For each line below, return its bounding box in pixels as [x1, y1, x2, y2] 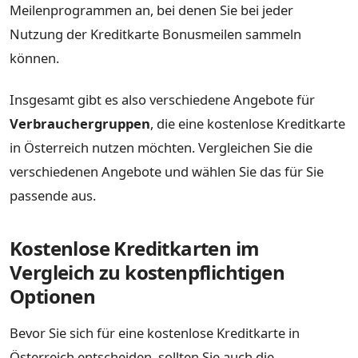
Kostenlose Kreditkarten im [10, 234, 260, 261]
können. [10, 49, 59, 68]
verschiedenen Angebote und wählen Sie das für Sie [10, 161, 324, 181]
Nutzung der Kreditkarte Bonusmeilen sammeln [10, 25, 301, 44]
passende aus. [10, 185, 96, 205]
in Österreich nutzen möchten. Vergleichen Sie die [10, 137, 312, 157]
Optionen [10, 282, 96, 309]
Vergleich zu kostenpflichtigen [10, 258, 284, 285]
